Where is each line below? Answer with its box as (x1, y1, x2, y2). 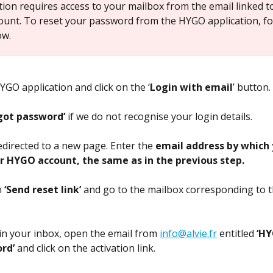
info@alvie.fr (160, 227, 217, 241)
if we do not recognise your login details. (68, 110, 252, 124)
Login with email (150, 80, 233, 94)
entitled (217, 227, 257, 241)
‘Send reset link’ (4, 183, 81, 197)
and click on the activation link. (15, 241, 155, 255)
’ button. (233, 80, 271, 94)
